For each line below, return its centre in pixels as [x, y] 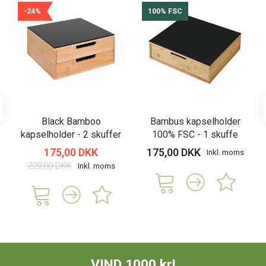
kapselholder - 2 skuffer [71, 135]
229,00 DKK [49, 166]
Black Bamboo [71, 122]
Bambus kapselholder [195, 122]
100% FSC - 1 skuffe [195, 135]
